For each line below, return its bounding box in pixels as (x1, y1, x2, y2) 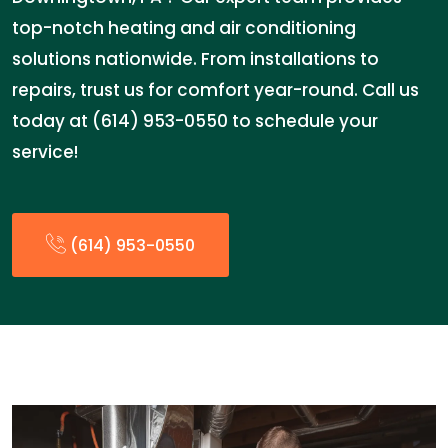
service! (12, 140, 78, 164)
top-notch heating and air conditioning (12, 16, 356, 40)
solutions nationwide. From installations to (12, 47, 379, 71)
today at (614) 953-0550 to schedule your (12, 109, 378, 133)
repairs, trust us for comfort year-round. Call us (12, 78, 419, 102)
